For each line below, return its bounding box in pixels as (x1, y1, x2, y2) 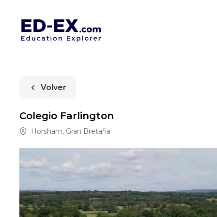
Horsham (31, 127, 62, 136)
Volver (41, 83, 66, 93)
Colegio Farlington (19, 110, 114, 122)
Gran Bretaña (66, 127, 110, 136)
